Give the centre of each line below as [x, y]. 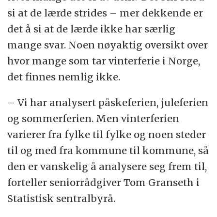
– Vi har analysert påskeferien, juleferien [108, 103]
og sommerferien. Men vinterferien [93, 119]
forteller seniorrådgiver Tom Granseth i [104, 183]
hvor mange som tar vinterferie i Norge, [104, 61]
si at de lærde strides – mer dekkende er [105, 13]
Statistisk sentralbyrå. [62, 199]
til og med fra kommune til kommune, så [108, 151]
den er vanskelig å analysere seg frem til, [107, 167]
